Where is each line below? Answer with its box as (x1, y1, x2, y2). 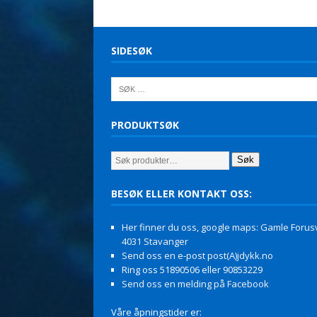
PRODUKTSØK (111, 117, 179, 132)
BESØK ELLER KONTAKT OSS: (111, 186, 252, 200)
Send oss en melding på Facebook (122, 277, 269, 290)
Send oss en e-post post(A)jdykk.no (122, 248, 273, 262)
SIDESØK (111, 43, 152, 57)
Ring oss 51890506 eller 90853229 (122, 263, 263, 276)
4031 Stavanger (122, 234, 188, 248)
